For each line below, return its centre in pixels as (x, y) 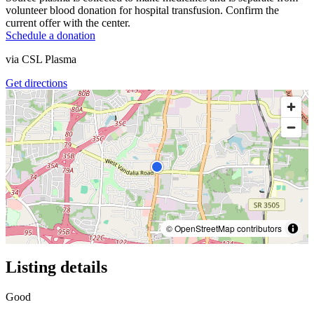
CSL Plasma (49, 59)
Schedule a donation (50, 35)
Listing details (56, 267)
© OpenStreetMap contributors (224, 228)
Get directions (36, 83)
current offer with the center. (68, 22)
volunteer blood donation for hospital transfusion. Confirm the (142, 10)
